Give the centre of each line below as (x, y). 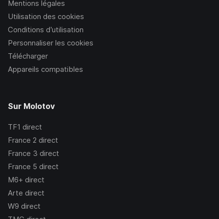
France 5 (22, 167)
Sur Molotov (31, 106)
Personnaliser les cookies (51, 43)
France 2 (22, 140)
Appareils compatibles (45, 69)
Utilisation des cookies (46, 17)
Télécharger (28, 56)
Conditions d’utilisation (46, 30)
